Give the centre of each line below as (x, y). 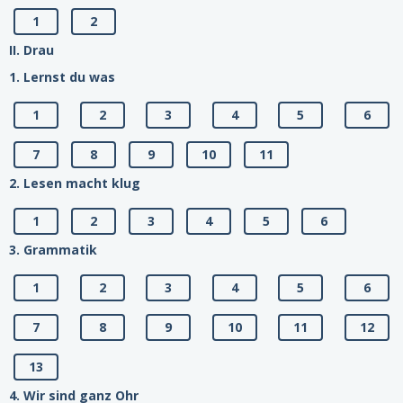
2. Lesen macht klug (75, 184)
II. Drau (31, 50)
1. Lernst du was (62, 77)
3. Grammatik (53, 250)
